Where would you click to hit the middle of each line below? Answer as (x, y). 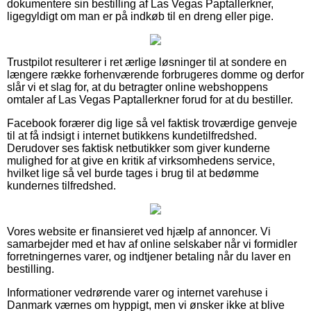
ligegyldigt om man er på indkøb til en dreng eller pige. (140, 16)
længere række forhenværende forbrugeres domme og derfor (155, 74)
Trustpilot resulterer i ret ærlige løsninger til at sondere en (147, 62)
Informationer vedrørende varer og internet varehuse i (137, 292)
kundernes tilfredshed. (61, 185)
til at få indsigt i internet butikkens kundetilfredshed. (132, 135)
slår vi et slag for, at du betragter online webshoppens (137, 87)
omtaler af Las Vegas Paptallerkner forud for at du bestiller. (150, 99)
